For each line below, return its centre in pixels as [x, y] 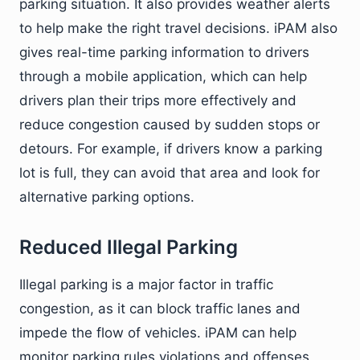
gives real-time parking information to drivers [164, 52]
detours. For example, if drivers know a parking [171, 149]
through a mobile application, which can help [163, 76]
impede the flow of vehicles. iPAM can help [158, 333]
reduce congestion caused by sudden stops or [170, 125]
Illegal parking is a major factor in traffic [146, 284]
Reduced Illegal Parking [129, 247]
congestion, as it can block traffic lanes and [160, 309]
